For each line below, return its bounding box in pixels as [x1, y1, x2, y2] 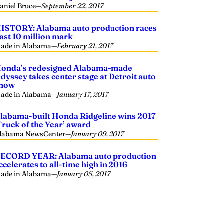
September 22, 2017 [41, 1, 104, 10]
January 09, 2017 [71, 129, 124, 138]
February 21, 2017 [57, 41, 113, 50]
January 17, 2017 [57, 90, 109, 99]
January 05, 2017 [57, 169, 111, 178]
